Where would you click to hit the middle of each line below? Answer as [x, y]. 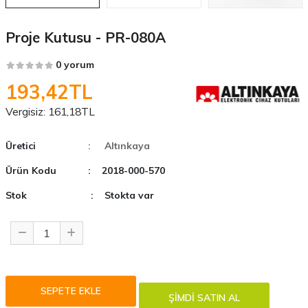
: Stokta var [122, 195]
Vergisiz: [25, 111]
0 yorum [75, 64]
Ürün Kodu [31, 170]
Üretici [20, 145]
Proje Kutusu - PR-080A [85, 37]
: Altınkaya [119, 145]
